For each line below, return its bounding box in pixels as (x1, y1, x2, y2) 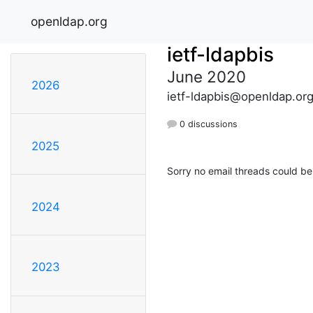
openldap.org (31, 13, 108, 29)
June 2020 (167, 66, 246, 86)
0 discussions (177, 118, 238, 129)
